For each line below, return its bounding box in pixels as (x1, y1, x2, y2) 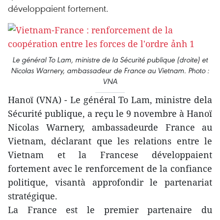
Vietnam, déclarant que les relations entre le (8, 135, 212, 147)
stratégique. (8, 190, 57, 202)
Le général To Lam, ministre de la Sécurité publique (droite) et (12, 55, 208, 64)
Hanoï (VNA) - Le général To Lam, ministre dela (8, 94, 212, 106)
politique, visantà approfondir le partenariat (8, 176, 212, 188)
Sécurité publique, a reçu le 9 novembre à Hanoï (8, 108, 212, 119)
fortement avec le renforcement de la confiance (8, 163, 212, 174)
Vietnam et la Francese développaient (8, 149, 212, 161)
